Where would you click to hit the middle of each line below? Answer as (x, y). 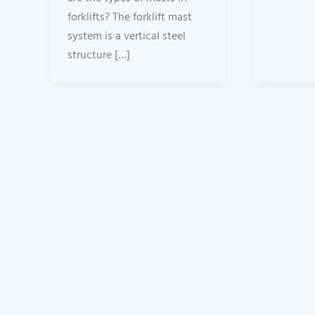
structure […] (99, 56)
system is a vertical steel (127, 37)
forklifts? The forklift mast (130, 18)
